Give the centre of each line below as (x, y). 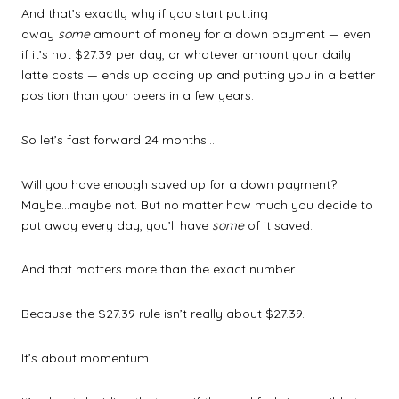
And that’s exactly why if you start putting (145, 14)
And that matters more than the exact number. (159, 269)
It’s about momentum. (86, 358)
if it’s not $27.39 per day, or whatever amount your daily (186, 55)
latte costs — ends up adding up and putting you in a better (198, 75)
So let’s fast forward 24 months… (118, 139)
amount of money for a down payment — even (230, 34)
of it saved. (278, 225)
